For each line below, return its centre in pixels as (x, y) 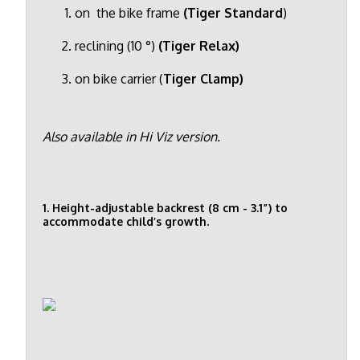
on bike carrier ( (119, 78)
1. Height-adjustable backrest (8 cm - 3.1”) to (165, 208)
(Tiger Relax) (199, 45)
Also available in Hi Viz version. (131, 136)
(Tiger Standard (233, 12)
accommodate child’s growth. (126, 222)
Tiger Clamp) (203, 78)
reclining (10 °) (117, 45)
